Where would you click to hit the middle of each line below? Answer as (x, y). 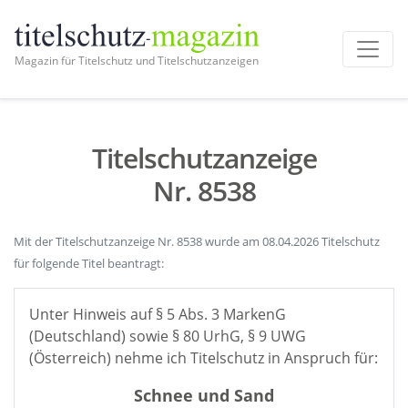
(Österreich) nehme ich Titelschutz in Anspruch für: (204, 358)
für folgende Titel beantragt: (89, 263)
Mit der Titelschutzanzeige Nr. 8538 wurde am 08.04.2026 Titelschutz (197, 241)
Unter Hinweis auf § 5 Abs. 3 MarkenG (158, 314)
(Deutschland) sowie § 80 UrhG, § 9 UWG (168, 336)
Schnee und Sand (204, 395)
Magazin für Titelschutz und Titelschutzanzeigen (137, 60)
